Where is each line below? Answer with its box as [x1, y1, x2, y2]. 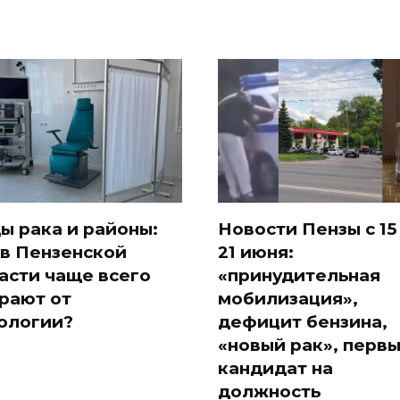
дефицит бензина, [218, 312, 387, 332]
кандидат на [218, 358, 333, 379]
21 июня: [218, 242, 294, 262]
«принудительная [218, 265, 380, 286]
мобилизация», [218, 288, 358, 309]
